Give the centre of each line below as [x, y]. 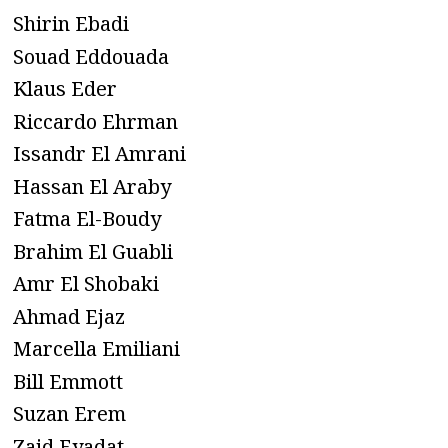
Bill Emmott [68, 381]
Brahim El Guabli [93, 251]
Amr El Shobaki [86, 284]
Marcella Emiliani [96, 349]
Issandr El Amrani [99, 154]
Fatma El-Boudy [87, 219]
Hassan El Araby [92, 186]
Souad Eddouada [91, 56]
